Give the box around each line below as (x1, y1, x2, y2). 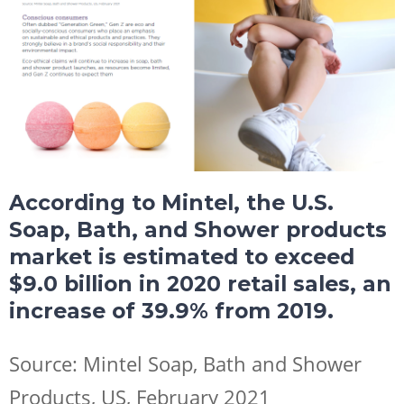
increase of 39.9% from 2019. (9, 297, 334, 324)
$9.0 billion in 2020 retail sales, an (9, 270, 391, 297)
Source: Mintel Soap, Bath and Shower (9, 350, 362, 378)
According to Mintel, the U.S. (9, 188, 334, 216)
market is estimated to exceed (9, 243, 354, 270)
